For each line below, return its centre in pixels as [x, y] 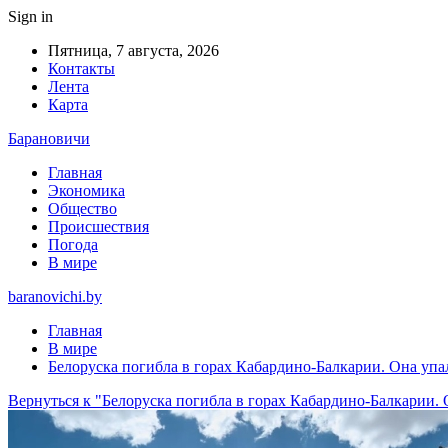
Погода [73, 244]
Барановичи [49, 138]
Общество [82, 208]
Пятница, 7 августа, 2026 [133, 50]
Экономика [86, 190]
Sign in [30, 16]
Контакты [81, 68]
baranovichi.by [55, 296]
